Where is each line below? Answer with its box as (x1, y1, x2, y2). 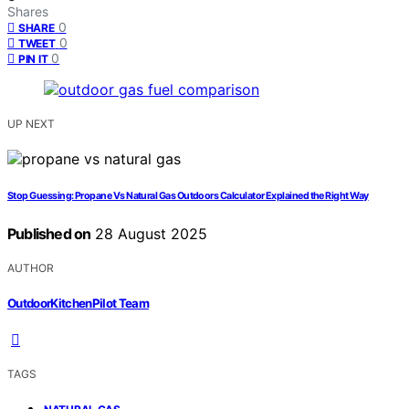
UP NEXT (7, 117, 55, 131)
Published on (7, 225, 91, 244)
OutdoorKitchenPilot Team (7, 295, 150, 310)
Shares (7, 4, 48, 20)
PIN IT (18, 52, 48, 67)
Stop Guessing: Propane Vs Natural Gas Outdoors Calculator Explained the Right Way (7, 190, 369, 203)
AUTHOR (7, 261, 54, 276)
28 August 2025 (90, 225, 208, 244)
